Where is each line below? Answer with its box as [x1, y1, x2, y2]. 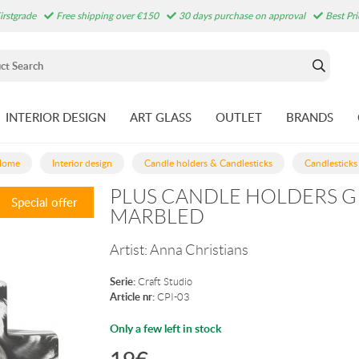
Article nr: [110, 289, 155, 304]
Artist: [110, 242, 151, 258]
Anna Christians [150, 242, 249, 258]
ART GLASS [129, 109, 192, 125]
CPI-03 [157, 291, 191, 303]
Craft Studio [138, 276, 193, 288]
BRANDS [285, 109, 333, 125]
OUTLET [215, 109, 262, 125]
